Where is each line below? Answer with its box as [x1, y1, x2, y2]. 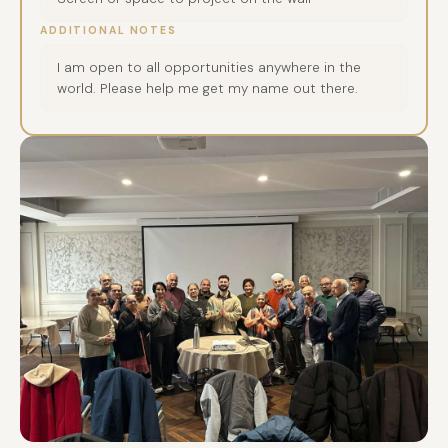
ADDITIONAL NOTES [40, 23, 177, 37]
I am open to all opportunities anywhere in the [57, 58, 361, 76]
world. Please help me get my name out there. [57, 79, 358, 97]
